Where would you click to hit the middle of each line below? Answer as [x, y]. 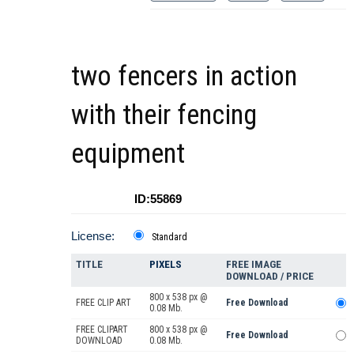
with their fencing [164, 115]
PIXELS [166, 264]
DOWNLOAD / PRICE [270, 276]
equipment [128, 153]
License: [93, 235]
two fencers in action [184, 76]
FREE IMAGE [254, 264]
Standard [169, 237]
